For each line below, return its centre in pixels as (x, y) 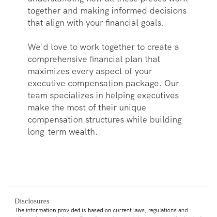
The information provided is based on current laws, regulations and (101, 210)
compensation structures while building (104, 120)
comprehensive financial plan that (94, 59)
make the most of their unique (87, 108)
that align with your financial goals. (96, 23)
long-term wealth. (64, 132)
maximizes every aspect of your (90, 71)
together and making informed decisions (107, 11)
